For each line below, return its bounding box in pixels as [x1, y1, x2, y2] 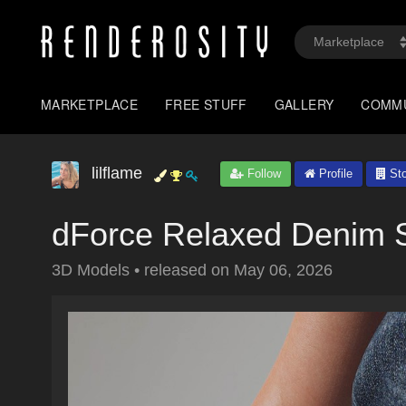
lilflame [92, 164, 142, 182]
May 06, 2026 [234, 261, 333, 279]
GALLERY [274, 95, 334, 113]
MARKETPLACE [41, 95, 139, 113]
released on [144, 261, 234, 279]
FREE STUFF [165, 95, 247, 113]
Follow [244, 167, 281, 180]
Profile [315, 167, 353, 180]
